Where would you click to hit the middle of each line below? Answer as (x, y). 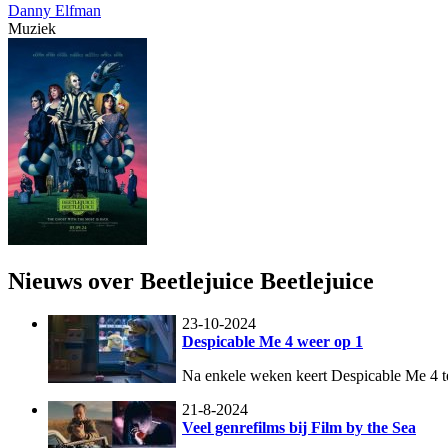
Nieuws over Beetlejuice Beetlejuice (191, 281)
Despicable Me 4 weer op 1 (272, 342)
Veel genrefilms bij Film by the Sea (299, 428)
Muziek (32, 28)
